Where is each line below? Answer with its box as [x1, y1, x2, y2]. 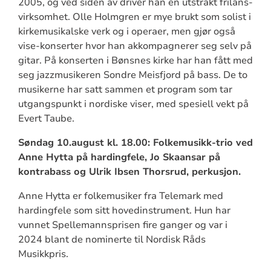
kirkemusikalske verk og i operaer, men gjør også [18, 24, 235, 38]
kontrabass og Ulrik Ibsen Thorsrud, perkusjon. [18, 165, 244, 178]
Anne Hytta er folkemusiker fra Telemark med [18, 189, 223, 203]
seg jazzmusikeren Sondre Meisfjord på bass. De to [18, 68, 247, 82]
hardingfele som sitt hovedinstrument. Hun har [18, 203, 230, 217]
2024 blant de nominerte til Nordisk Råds [18, 232, 206, 246]
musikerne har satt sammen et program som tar [18, 82, 232, 96]
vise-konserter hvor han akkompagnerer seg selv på [18, 39, 252, 53]
